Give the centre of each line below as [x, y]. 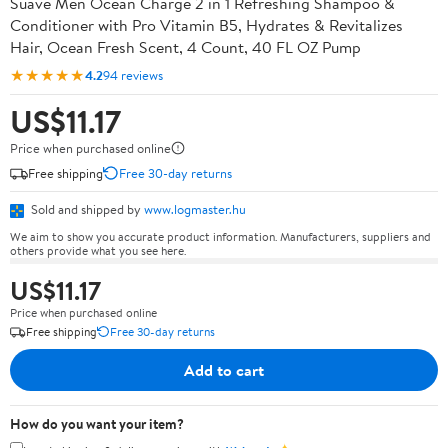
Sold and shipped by [86, 209]
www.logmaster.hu [195, 209]
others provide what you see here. [98, 250]
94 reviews [133, 74]
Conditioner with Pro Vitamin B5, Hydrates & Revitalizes [206, 25]
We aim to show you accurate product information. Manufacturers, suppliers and [220, 236]
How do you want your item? [97, 423]
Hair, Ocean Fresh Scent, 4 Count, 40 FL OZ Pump [185, 47]
